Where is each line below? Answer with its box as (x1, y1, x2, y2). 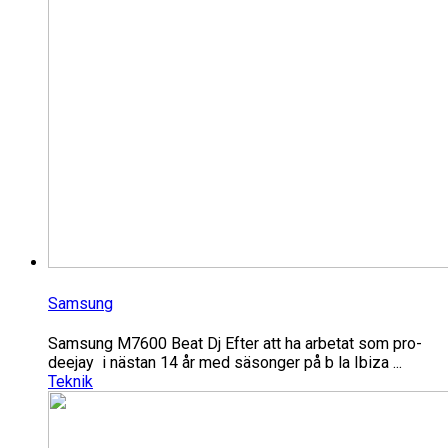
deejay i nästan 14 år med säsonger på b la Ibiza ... (48, 353, 402, 372)
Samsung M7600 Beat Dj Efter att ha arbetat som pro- (48, 334, 422, 353)
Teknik (48, 372, 93, 391)
